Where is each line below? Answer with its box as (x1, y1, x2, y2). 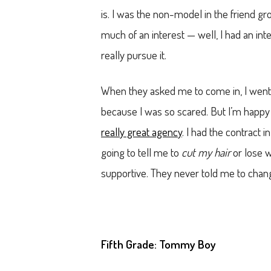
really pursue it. (101, 47, 166, 63)
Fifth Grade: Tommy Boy (101, 237, 216, 252)
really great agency (101, 124, 182, 140)
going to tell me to (101, 145, 181, 160)
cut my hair (181, 145, 230, 160)
